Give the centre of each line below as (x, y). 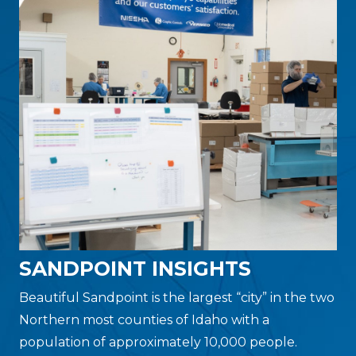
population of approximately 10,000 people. (158, 342)
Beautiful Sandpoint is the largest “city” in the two (177, 298)
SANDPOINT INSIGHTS (135, 269)
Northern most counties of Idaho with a (144, 320)
